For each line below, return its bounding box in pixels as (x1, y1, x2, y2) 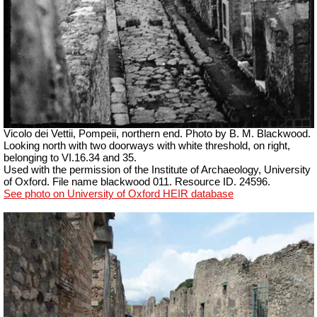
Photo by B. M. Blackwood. (185, 127, 311, 139)
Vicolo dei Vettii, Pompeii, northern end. (4, 127, 185, 139)
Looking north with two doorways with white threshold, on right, (4, 139, 290, 151)
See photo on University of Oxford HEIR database (4, 188, 234, 200)
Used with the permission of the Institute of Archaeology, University (4, 163, 311, 175)
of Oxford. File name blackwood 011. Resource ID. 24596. (4, 175, 270, 188)
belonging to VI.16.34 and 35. (4, 151, 137, 163)
